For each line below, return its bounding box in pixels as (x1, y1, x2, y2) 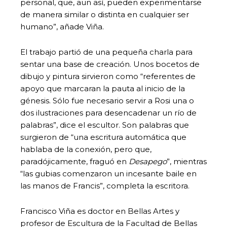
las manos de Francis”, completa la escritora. (20, 180, 190, 191)
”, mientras (167, 156, 207, 166)
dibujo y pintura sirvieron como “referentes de (20, 71, 196, 81)
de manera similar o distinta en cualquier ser (20, 9, 189, 19)
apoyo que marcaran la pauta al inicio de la (20, 83, 185, 93)
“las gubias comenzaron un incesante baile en (20, 168, 197, 178)
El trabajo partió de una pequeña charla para (20, 47, 193, 57)
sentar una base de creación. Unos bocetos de (20, 59, 200, 69)
